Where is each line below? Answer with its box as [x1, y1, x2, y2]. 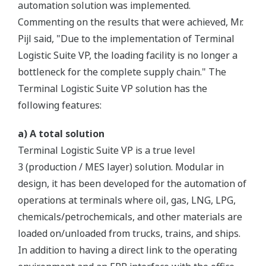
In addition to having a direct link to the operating [18, 243, 237, 256]
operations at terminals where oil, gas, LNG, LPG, [18, 194, 236, 207]
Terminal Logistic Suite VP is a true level [18, 144, 195, 157]
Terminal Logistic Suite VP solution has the [18, 82, 207, 95]
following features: [18, 99, 104, 112]
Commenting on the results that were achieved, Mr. [18, 15, 243, 28]
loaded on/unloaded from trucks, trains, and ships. [18, 227, 240, 240]
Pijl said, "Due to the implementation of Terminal [18, 32, 235, 45]
